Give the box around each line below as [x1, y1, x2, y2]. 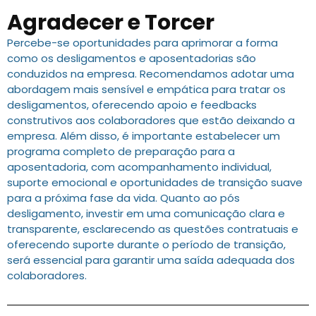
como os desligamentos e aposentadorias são [7, 51, 256, 66]
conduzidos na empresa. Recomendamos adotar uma [7, 66, 294, 82]
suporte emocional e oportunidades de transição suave [7, 175, 303, 190]
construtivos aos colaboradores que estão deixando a [7, 113, 295, 128]
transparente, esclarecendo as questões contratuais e [7, 221, 298, 237]
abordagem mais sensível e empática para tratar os [7, 82, 286, 97]
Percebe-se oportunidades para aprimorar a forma [7, 35, 278, 51]
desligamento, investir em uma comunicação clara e [7, 206, 285, 221]
